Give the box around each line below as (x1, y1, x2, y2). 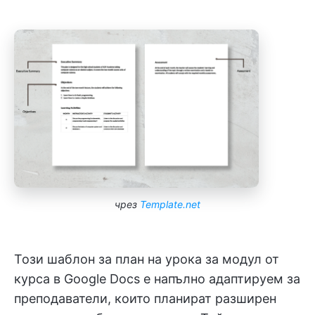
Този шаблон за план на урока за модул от (14, 251, 279, 266)
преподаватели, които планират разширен (14, 290, 276, 306)
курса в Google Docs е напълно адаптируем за (14, 271, 300, 286)
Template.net (140, 198, 200, 210)
